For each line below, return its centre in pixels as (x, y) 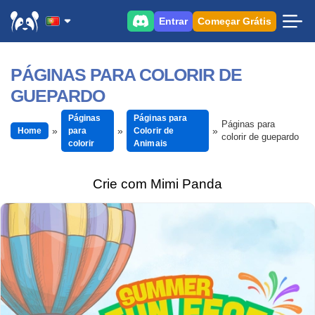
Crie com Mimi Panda (157, 184)
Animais (150, 143)
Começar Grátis (234, 21)
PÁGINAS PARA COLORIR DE (126, 75)
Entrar (173, 21)
